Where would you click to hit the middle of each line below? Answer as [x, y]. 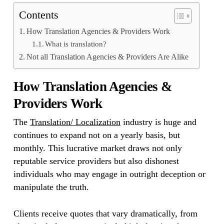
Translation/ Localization [75, 122]
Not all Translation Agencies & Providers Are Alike [108, 57]
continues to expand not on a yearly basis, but [96, 135]
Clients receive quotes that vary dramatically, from [105, 213]
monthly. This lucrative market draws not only [97, 148]
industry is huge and [158, 122]
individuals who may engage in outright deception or [109, 174]
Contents [38, 15]
